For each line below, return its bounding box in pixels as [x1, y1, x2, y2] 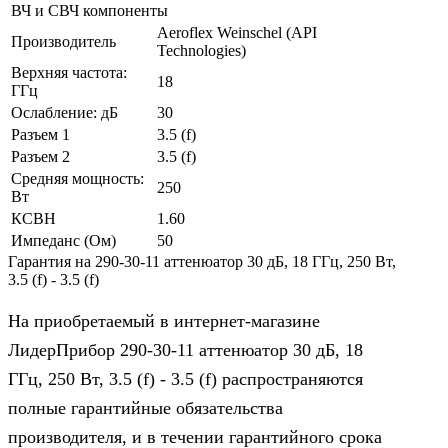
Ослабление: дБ [11, 103, 118, 121]
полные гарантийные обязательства [8, 398, 283, 418]
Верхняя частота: [11, 63, 127, 81]
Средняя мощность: [11, 169, 144, 187]
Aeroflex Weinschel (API [157, 23, 317, 41]
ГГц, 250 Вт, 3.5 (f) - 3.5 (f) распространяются [8, 369, 363, 389]
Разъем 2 [11, 147, 70, 165]
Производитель [11, 32, 116, 50]
